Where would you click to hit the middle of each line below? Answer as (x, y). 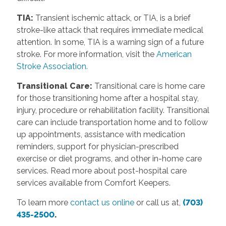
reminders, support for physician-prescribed (97, 146)
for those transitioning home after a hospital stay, (107, 98)
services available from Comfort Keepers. (93, 183)
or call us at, (158, 202)
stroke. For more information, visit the (86, 54)
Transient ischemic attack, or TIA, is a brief (112, 18)
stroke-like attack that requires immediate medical (110, 30)
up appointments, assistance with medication (101, 134)
